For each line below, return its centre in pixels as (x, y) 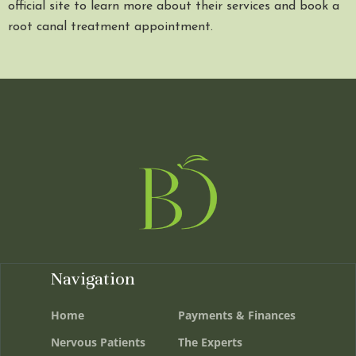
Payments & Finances (237, 315)
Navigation (93, 279)
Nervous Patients (98, 342)
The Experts (210, 342)
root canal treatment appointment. (110, 27)
